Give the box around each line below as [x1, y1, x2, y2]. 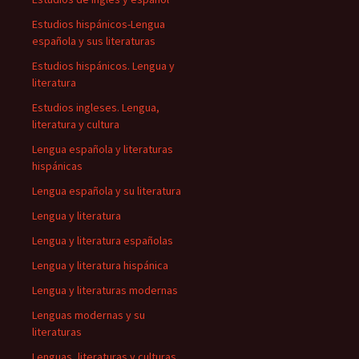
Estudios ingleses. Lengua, [32, 100, 159, 115]
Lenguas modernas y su [32, 308, 145, 322]
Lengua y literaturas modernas [32, 283, 178, 297]
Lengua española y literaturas [32, 142, 173, 156]
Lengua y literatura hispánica [32, 258, 168, 272]
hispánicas [32, 159, 83, 173]
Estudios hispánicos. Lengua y [32, 58, 175, 73]
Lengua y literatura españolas [32, 233, 173, 248]
